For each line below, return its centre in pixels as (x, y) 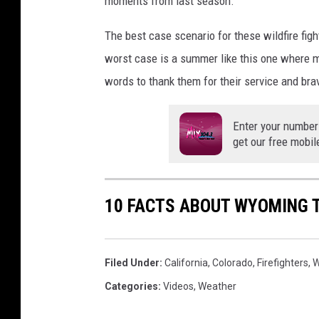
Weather (217, 286)
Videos (178, 286)
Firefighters (283, 262)
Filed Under (132, 262)
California (186, 262)
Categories (131, 286)
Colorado (232, 262)
